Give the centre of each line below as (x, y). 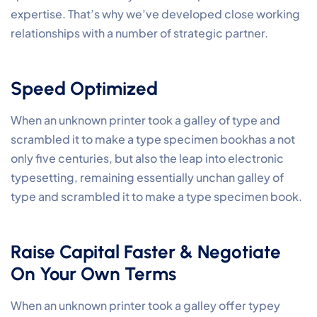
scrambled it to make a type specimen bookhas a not (153, 139)
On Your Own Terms (93, 274)
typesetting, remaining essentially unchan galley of (147, 177)
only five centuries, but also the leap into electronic (147, 158)
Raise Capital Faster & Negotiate (146, 252)
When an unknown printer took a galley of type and (145, 120)
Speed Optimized (84, 88)
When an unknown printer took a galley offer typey (145, 305)
